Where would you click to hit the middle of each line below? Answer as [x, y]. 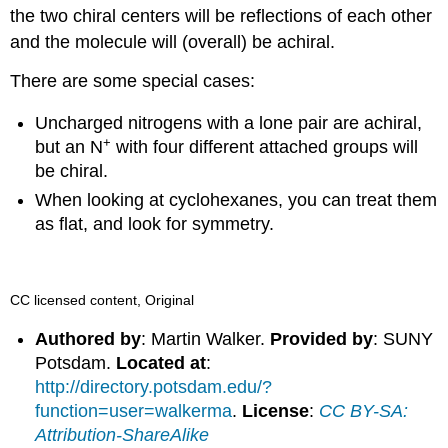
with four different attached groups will [265, 147]
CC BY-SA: [364, 410]
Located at [161, 362]
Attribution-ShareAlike [122, 434]
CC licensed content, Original [102, 300]
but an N [69, 147]
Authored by [88, 338]
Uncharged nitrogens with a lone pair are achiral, [229, 123]
